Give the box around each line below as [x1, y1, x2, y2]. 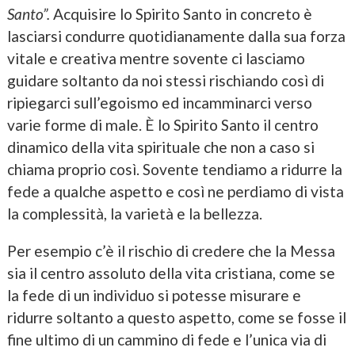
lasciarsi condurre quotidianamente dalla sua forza [6, 26, 345, 45]
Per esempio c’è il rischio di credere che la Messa [6, 241, 335, 260]
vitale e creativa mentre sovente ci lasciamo [6, 48, 305, 67]
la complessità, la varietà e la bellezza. [6, 204, 262, 223]
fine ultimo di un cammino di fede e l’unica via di [6, 330, 326, 349]
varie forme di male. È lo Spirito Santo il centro [6, 115, 319, 134]
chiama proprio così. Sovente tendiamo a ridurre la [6, 159, 342, 178]
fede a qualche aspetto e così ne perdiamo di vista [6, 181, 344, 200]
